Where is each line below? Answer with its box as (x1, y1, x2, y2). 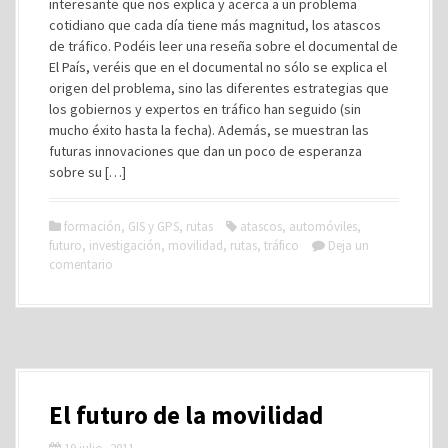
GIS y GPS (128, 218, 179, 235)
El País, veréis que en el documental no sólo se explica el (49, 58, 387, 76)
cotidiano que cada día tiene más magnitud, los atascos (49, 16, 381, 34)
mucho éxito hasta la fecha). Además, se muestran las (49, 121, 369, 139)
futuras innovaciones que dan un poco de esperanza (49, 142, 362, 160)
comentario (49, 256, 113, 273)
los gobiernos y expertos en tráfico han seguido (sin (49, 100, 361, 118)
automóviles (289, 218, 357, 235)
